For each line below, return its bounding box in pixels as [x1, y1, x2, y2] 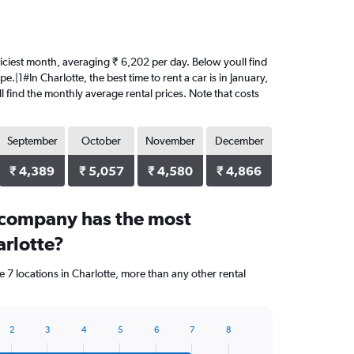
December [214, 134, 264, 147]
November [145, 134, 195, 147]
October [81, 134, 122, 147]
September [6, 134, 58, 147]
